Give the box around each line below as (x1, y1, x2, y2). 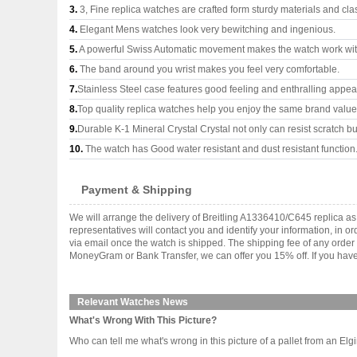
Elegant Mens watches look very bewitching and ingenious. (77, 24, 335, 35)
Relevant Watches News (77, 296, 188, 308)
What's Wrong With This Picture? (69, 315, 217, 326)
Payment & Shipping (81, 183, 192, 196)
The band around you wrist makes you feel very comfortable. (77, 64, 339, 75)
